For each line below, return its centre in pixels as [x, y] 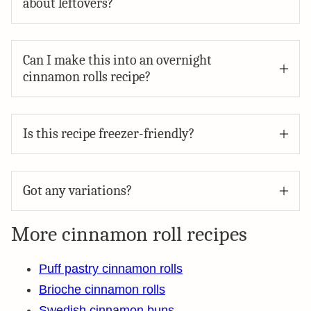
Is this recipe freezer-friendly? [109, 134]
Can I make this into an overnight [117, 60]
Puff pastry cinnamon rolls [111, 269]
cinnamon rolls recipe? [87, 77]
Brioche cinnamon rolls [102, 289]
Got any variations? [77, 191]
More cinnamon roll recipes [129, 234]
